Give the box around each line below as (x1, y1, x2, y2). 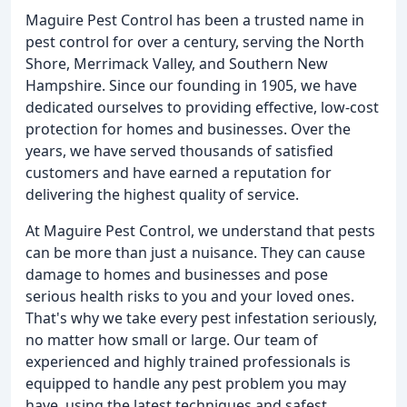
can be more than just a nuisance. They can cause (25, 243, 365, 263)
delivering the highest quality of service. (25, 184, 299, 204)
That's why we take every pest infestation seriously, (25, 308, 377, 328)
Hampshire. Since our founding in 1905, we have (25, 75, 357, 95)
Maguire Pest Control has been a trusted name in (25, 10, 364, 30)
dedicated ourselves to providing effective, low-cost (25, 97, 379, 117)
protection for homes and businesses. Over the (25, 119, 351, 139)
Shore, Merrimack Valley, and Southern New (25, 54, 328, 74)
